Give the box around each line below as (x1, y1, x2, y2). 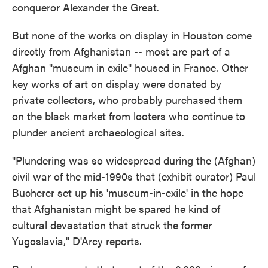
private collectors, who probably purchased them (12, 92, 242, 107)
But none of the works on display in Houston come (12, 28, 252, 42)
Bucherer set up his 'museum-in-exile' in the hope (12, 185, 243, 200)
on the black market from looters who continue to (12, 108, 245, 123)
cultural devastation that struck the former (12, 217, 212, 232)
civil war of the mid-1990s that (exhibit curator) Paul (12, 169, 256, 184)
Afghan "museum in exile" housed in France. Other (12, 60, 248, 75)
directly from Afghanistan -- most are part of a (12, 44, 230, 59)
